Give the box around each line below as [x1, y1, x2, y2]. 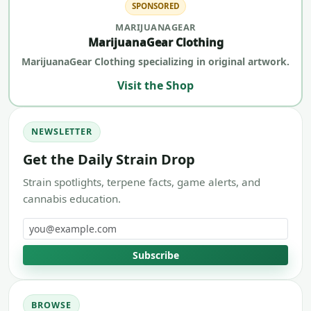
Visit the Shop [117, 77, 194, 93]
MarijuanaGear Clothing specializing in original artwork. [22, 55, 289, 69]
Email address [22, 217, 96, 233]
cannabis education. [23, 191, 121, 205]
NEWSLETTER [31, 126, 92, 138]
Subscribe [132, 248, 179, 262]
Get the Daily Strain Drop [23, 149, 195, 169]
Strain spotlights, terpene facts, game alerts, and [23, 174, 260, 189]
